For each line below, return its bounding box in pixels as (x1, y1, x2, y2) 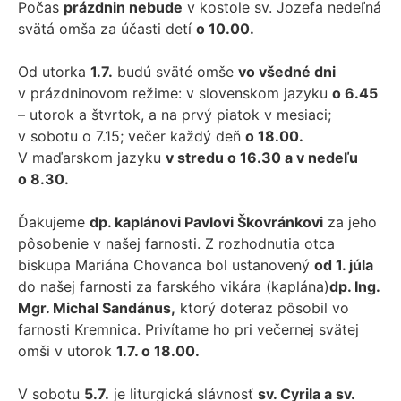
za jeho (323, 213, 377, 232)
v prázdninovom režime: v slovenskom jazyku (18, 84, 332, 103)
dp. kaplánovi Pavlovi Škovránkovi (90, 213, 323, 232)
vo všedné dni (238, 63, 336, 81)
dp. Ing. (329, 277, 380, 296)
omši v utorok (18, 342, 116, 361)
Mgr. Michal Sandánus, (18, 299, 175, 318)
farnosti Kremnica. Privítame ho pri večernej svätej (18, 320, 359, 339)
